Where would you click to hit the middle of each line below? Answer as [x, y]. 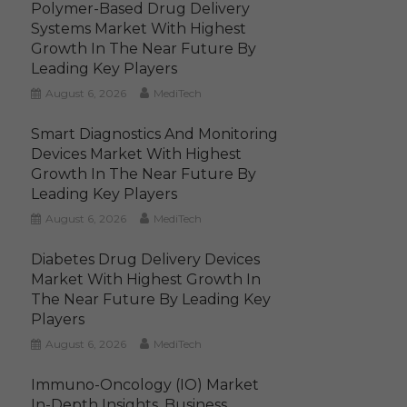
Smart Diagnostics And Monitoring [155, 134]
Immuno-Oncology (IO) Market [145, 385]
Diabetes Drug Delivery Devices [146, 259]
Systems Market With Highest [139, 29]
